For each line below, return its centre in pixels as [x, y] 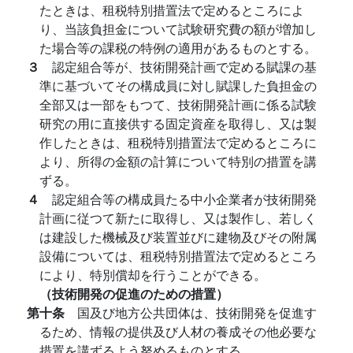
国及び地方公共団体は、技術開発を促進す [197, 312]
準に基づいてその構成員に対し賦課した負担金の [178, 85]
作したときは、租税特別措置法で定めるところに [178, 142]
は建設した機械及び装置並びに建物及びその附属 [178, 237]
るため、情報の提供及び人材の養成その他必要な [178, 331]
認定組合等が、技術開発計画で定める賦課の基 [184, 67]
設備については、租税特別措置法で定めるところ [178, 256]
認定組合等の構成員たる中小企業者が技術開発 [184, 199]
